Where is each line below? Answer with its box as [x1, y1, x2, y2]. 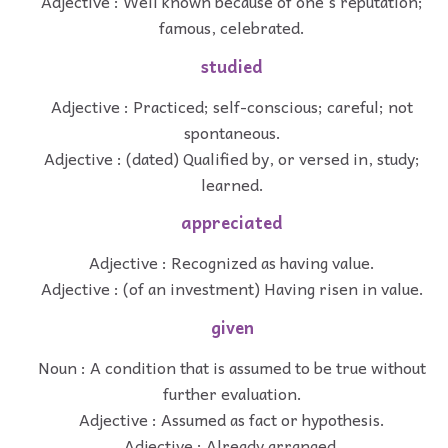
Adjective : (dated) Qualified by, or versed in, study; [44, 144, 420, 171]
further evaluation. [162, 379, 302, 406]
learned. [200, 170, 264, 197]
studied [201, 52, 263, 80]
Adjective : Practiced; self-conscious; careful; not [51, 92, 413, 119]
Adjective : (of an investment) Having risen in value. [40, 275, 424, 302]
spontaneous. [183, 118, 281, 145]
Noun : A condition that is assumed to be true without [38, 353, 426, 380]
